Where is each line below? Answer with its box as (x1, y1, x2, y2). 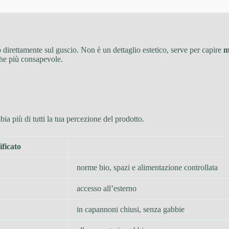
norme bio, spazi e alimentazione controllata (77, 163, 218, 172)
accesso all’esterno (77, 184, 136, 193)
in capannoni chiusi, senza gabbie (77, 204, 185, 214)
